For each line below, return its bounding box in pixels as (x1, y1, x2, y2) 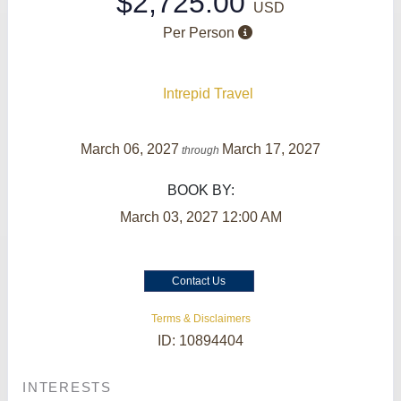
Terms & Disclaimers (150, 311, 251, 325)
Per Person (163, 24, 235, 40)
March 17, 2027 (222, 141, 320, 157)
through (179, 143, 222, 157)
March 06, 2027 (81, 141, 179, 157)
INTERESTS (22, 379, 112, 395)
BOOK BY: (166, 182, 235, 198)
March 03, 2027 (119, 209, 218, 225)
